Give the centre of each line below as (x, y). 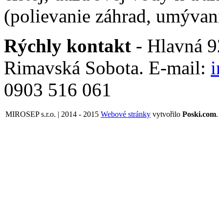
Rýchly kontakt (67, 45)
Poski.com (199, 114)
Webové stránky (126, 114)
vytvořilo (166, 114)
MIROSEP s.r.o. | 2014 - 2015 (52, 114)
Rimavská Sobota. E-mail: (107, 67)
